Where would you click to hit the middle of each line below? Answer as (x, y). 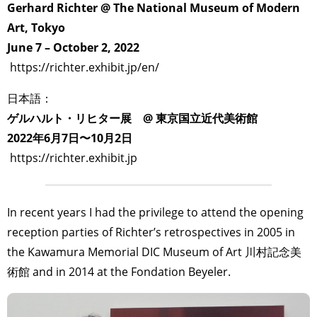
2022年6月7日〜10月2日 (70, 138)
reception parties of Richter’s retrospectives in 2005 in (151, 232)
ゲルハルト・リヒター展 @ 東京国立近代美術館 (132, 119)
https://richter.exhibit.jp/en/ (85, 68)
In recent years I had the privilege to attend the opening (155, 213)
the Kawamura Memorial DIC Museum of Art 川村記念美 (154, 252)
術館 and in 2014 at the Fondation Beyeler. (119, 272)
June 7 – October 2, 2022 (73, 48)
